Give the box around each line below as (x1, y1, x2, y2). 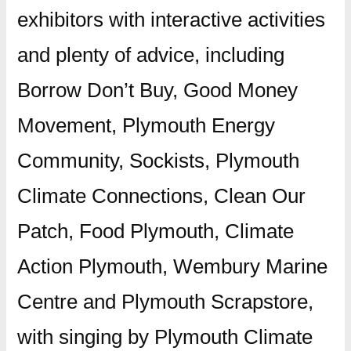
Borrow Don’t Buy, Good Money (16, 78, 298, 102)
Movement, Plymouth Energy (16, 113, 275, 137)
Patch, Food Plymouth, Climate (16, 219, 294, 243)
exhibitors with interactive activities (16, 7, 325, 31)
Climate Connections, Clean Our (16, 183, 306, 208)
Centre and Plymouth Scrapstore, (16, 289, 313, 313)
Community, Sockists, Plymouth (16, 148, 299, 172)
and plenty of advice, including (16, 42, 284, 67)
